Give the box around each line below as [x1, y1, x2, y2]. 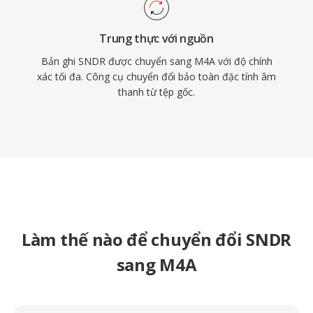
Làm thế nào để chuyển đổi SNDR [22, 228, 291, 251]
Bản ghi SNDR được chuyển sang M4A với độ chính [41, 54, 272, 68]
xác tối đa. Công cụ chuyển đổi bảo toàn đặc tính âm [37, 70, 276, 83]
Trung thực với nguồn [99, 31, 214, 46]
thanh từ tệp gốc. [118, 85, 195, 99]
